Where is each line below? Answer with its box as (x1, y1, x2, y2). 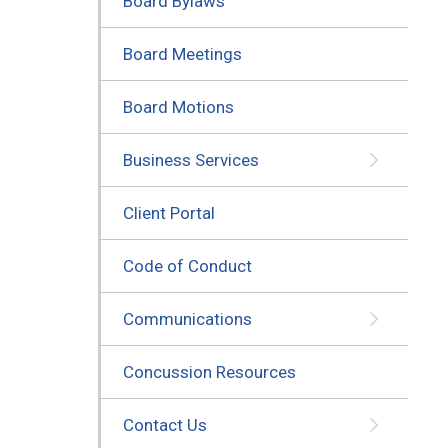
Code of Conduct (122, 255, 252, 276)
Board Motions (122, 96, 234, 117)
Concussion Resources (122, 361, 296, 382)
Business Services (122, 149, 259, 170)
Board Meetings (122, 43, 242, 64)
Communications (122, 308, 252, 329)
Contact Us (122, 414, 207, 435)
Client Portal (122, 202, 215, 223)
